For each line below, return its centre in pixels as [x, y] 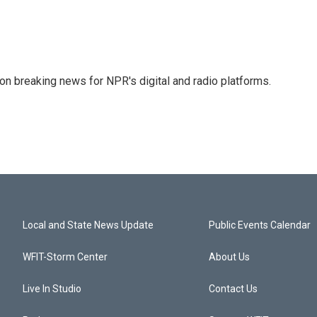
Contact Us [234, 289]
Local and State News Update [88, 225]
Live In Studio [52, 289]
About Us [230, 257]
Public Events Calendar [260, 225]
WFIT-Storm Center [65, 257]
